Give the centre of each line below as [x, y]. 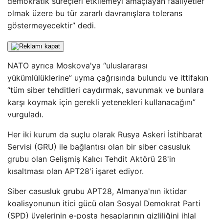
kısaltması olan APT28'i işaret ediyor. [76, 171]
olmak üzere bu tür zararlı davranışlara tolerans [95, 13]
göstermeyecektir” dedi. [52, 25]
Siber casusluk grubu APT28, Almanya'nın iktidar [97, 191]
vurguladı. [25, 114]
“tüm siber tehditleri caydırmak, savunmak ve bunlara [106, 90]
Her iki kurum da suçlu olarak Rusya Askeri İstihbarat [105, 134]
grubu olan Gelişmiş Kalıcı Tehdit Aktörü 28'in [91, 159]
